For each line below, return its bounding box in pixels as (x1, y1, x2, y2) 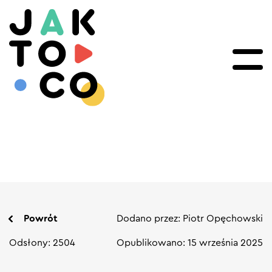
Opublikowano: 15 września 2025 (117, 238, 263, 248)
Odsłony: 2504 (9, 238, 75, 248)
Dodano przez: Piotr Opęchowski (117, 214, 263, 223)
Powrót (24, 214, 58, 223)
